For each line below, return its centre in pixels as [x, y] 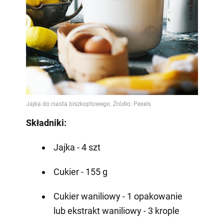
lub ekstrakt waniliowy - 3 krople [116, 210]
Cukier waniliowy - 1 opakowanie [118, 196]
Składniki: [46, 122]
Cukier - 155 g [80, 171]
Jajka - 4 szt [77, 147]
